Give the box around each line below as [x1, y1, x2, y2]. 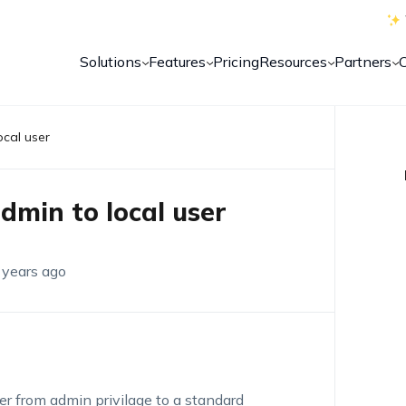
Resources [259, 53, 328, 71]
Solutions [80, 53, 142, 71]
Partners [334, 53, 392, 71]
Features [149, 53, 207, 71]
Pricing [213, 53, 260, 71]
